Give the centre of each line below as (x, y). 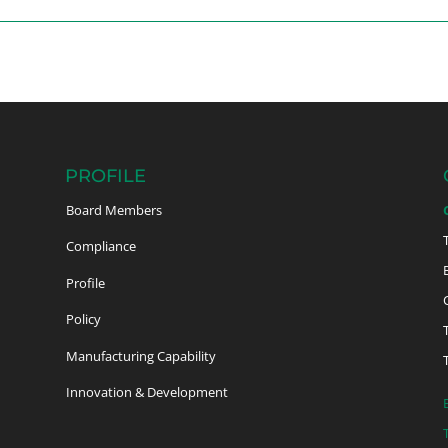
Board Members (113, 209)
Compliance (100, 246)
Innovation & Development (146, 392)
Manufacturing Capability (140, 355)
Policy (83, 319)
